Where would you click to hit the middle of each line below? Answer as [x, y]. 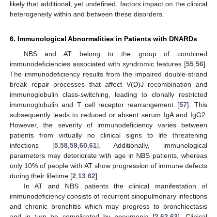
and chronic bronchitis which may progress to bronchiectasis [108, 207]
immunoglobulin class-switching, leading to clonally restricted [108, 95]
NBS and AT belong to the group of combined [115, 54]
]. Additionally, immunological [152, 146]
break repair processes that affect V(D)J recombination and [108, 85]
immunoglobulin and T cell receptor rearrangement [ [94, 105]
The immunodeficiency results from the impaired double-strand [108, 74]
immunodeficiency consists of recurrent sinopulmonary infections [108, 196]
